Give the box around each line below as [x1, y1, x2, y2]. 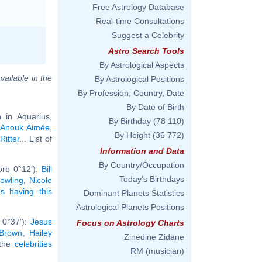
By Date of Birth [126, 102, 184, 112]
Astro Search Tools [108, 46, 184, 56]
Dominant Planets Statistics [84, 188, 184, 198]
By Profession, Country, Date [78, 88, 184, 98]
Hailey [29, 227, 53, 237]
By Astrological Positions [95, 74, 184, 84]
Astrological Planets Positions [76, 202, 184, 212]
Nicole [29, 175, 52, 185]
